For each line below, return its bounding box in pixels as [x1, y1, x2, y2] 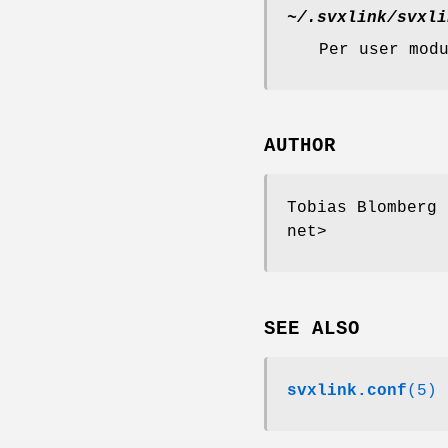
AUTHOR [264, 135, 336, 158]
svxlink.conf [287, 382, 407, 401]
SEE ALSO [264, 318, 360, 341]
